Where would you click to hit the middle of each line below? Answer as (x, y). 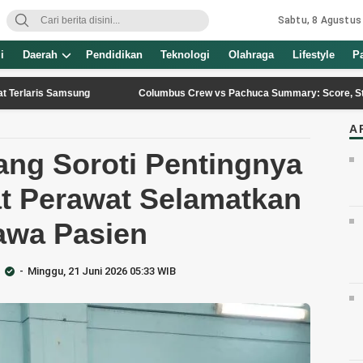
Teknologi (186, 55)
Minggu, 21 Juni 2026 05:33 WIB (102, 271)
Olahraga (252, 55)
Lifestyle (313, 55)
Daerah (40, 55)
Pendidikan (114, 55)
